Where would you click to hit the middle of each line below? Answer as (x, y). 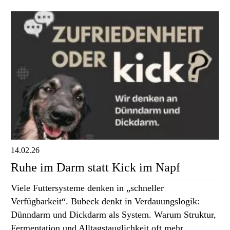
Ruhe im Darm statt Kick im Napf (95, 167)
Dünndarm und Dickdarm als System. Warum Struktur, (113, 214)
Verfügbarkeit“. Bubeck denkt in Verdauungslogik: (105, 201)
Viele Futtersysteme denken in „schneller (87, 188)
